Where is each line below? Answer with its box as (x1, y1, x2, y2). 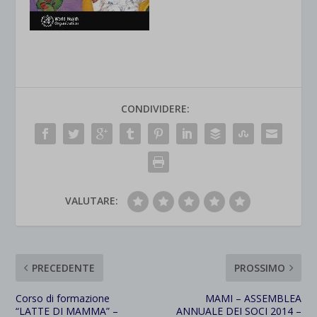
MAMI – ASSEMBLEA (204, 292, 301, 305)
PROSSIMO (234, 261, 285, 275)
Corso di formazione (16, 292, 110, 305)
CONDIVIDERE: (120, 102, 190, 115)
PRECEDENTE (32, 261, 96, 275)
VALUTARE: (64, 194, 118, 207)
